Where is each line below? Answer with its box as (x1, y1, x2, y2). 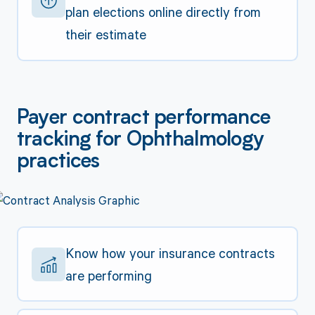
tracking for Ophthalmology (16, 130, 264, 150)
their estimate (65, 25, 147, 44)
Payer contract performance (16, 108, 271, 129)
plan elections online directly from (65, 3, 262, 21)
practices (16, 152, 100, 172)
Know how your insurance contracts (65, 243, 276, 262)
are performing (65, 266, 153, 284)
